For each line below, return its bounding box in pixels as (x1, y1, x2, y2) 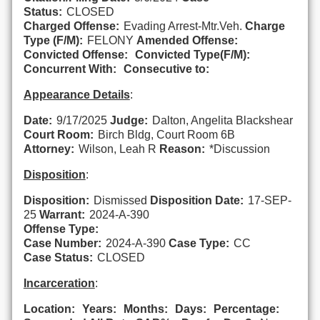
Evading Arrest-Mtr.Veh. (123, 19, 242, 32)
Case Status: (23, 251, 93, 264)
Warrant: (39, 208, 85, 221)
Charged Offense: (23, 19, 119, 32)
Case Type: (168, 236, 229, 249)
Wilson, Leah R (78, 142, 159, 155)
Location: (23, 302, 75, 315)
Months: (123, 302, 168, 315)
